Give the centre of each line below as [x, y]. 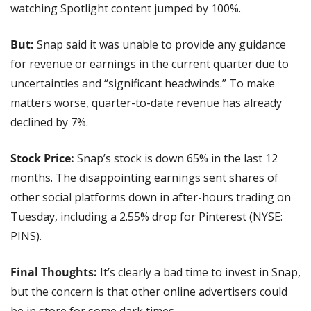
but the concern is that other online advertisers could [149, 291]
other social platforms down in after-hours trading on [151, 197]
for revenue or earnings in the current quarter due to [150, 64]
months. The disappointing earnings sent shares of [144, 177]
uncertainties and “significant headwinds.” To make [143, 83]
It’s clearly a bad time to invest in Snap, [199, 272]
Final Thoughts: [54, 272]
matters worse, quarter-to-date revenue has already [146, 102]
